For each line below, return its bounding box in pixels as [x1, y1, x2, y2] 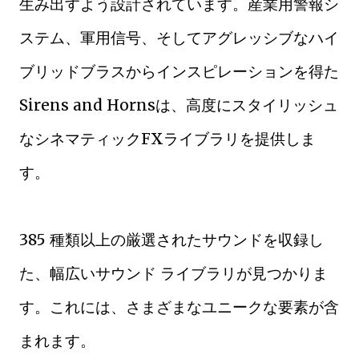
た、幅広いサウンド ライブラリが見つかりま [19, 264, 328, 283]
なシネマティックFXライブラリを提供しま [19, 129, 316, 148]
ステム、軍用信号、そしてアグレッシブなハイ [19, 28, 339, 47]
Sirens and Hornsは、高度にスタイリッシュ [19, 95, 338, 115]
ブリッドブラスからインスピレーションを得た [19, 62, 339, 81]
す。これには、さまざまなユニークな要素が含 [19, 297, 339, 317]
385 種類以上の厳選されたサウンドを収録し [19, 230, 324, 249]
